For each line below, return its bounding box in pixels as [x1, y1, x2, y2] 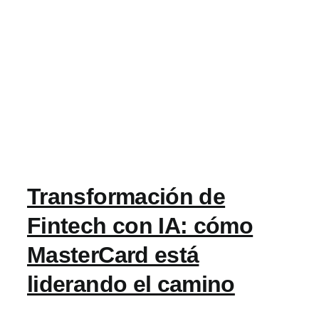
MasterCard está [27, 242, 199, 268]
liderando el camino [27, 271, 235, 297]
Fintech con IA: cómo [27, 213, 253, 239]
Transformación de [27, 184, 226, 209]
